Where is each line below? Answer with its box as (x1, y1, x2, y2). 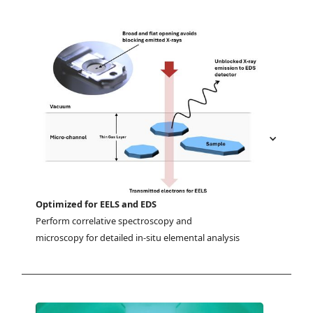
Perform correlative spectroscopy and (36, 214, 193, 227)
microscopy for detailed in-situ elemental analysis (36, 231, 240, 244)
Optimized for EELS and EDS (36, 197, 157, 210)
